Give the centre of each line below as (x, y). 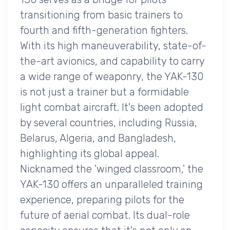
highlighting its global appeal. (90, 154)
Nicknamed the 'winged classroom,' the (112, 169)
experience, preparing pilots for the (102, 200)
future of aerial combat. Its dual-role (105, 215)
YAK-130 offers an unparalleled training (111, 185)
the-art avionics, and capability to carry (112, 61)
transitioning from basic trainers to (101, 15)
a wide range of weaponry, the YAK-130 (112, 77)
